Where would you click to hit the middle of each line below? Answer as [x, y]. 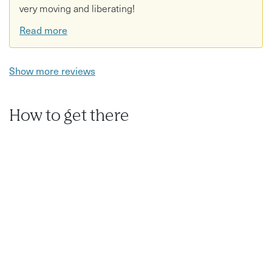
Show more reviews [52, 70]
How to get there [69, 116]
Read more [43, 29]
